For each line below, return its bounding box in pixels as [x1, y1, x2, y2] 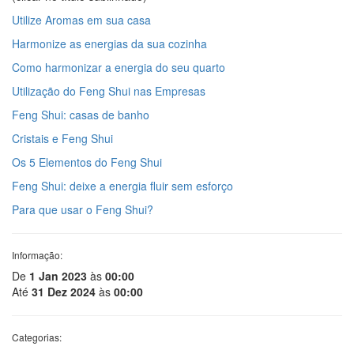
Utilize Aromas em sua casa [12, 12, 151, 28]
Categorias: [12, 330, 62, 345]
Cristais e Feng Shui [12, 130, 113, 147]
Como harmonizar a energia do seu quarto [12, 59, 225, 76]
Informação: [12, 248, 62, 262]
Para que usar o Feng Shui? [12, 201, 153, 218]
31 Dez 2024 [32, 284, 96, 300]
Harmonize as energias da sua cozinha [12, 36, 207, 52]
